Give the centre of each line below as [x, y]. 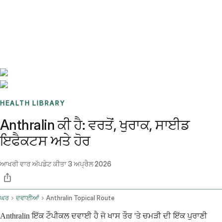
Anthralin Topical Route [80, 198]
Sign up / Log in [50, 24]
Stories [62, 12]
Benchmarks [31, 12]
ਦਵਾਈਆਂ [28, 198]
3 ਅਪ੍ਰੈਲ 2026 [90, 164]
